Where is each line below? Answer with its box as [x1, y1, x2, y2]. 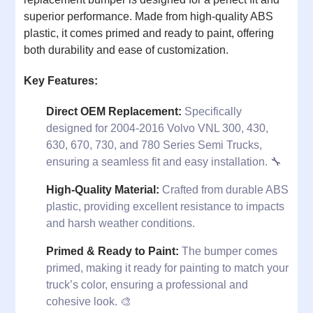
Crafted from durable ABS [159, 184, 289, 196]
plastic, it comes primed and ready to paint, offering [24, 27, 274, 39]
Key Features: [24, 75, 98, 87]
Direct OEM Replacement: [46, 105, 182, 117]
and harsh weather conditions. [46, 217, 198, 229]
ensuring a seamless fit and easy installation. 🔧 [46, 156, 282, 168]
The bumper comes [179, 245, 277, 257]
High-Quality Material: [46, 184, 159, 196]
